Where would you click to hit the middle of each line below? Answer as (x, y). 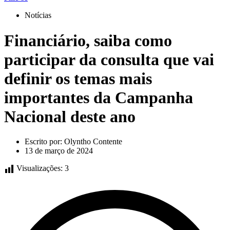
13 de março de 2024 (59, 151)
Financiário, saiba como (88, 40)
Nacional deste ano (70, 116)
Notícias (38, 15)
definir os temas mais (78, 78)
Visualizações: (40, 168)
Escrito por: (43, 142)
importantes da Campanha (99, 97)
